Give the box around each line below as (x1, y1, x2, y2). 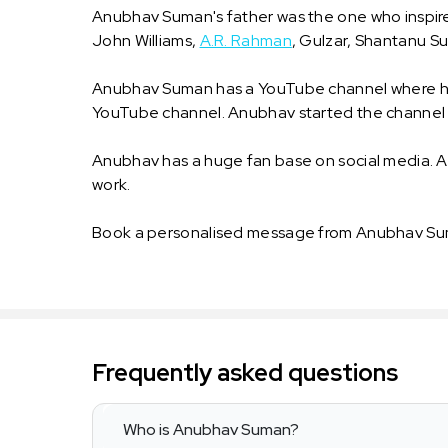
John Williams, (92, 30, 200, 52)
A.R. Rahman (199, 30, 292, 52)
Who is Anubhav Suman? (123, 419, 299, 441)
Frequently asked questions (92, 357, 398, 389)
